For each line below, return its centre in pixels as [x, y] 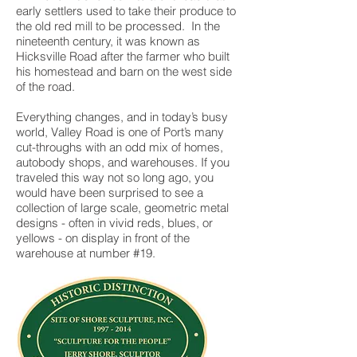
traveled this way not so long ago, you [115, 177]
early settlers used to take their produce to [126, 11]
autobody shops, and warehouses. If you [123, 162]
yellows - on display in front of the [103, 238]
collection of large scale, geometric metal [122, 208]
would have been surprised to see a [110, 192]
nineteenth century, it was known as [108, 41]
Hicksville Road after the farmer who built [123, 56]
